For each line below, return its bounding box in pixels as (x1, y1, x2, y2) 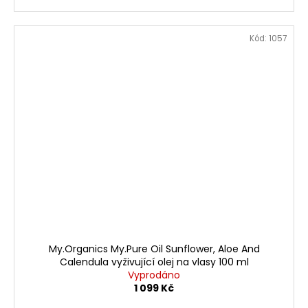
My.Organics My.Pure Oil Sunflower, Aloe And (48, 241, 260, 256)
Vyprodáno (128, 267, 180, 282)
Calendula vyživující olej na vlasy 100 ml (59, 254, 249, 269)
